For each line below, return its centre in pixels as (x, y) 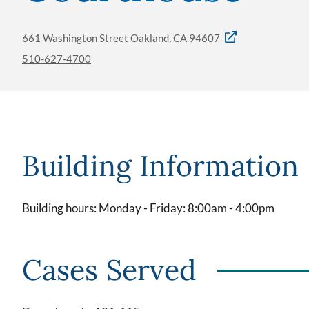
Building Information (160, 165)
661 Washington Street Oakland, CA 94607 (122, 38)
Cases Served (110, 269)
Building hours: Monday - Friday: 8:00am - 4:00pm (148, 208)
